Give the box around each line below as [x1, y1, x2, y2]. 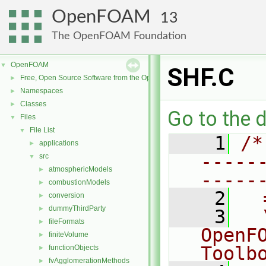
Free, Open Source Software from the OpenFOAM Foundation [20, 74, 218, 82]
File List [30, 126, 55, 134]
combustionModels [49, 178, 110, 186]
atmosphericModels [49, 165, 112, 173]
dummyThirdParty [49, 204, 106, 213]
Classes [20, 100, 46, 108]
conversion [49, 191, 84, 199]
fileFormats [49, 217, 84, 226]
